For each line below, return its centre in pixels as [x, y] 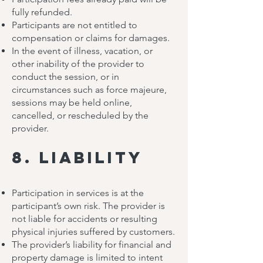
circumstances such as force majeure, [89, 90]
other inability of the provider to [78, 64]
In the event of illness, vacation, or [82, 51]
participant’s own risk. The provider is [88, 206]
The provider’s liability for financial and [92, 245]
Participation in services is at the [78, 193]
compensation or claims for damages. [91, 38]
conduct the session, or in [65, 77]
